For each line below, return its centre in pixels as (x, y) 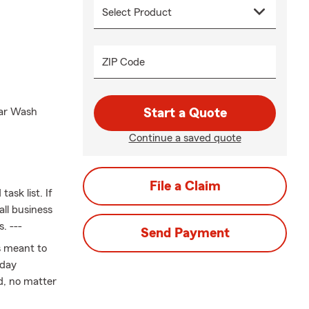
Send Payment (185, 233)
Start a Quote (185, 113)
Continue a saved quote (185, 138)
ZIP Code (123, 62)
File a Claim (185, 186)
